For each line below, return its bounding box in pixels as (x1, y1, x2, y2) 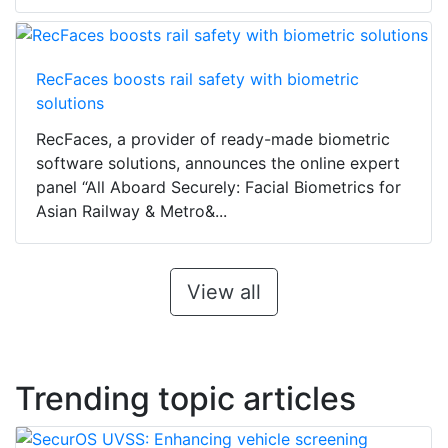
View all (186, 280, 261, 305)
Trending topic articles (15, 379, 356, 419)
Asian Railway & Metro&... (36, 201, 227, 222)
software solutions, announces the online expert (36, 153, 400, 174)
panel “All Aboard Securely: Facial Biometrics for (36, 177, 401, 198)
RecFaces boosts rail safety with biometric (36, 69, 359, 90)
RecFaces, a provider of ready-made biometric (36, 129, 390, 150)
